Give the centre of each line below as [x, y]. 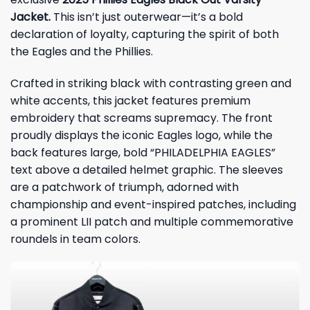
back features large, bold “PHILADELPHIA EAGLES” [143, 152]
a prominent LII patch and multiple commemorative [152, 221]
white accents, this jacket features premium [130, 100]
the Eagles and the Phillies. [82, 51]
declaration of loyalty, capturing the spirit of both [145, 34]
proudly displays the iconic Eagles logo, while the [142, 135]
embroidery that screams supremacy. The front [142, 118]
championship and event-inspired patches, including [153, 204]
